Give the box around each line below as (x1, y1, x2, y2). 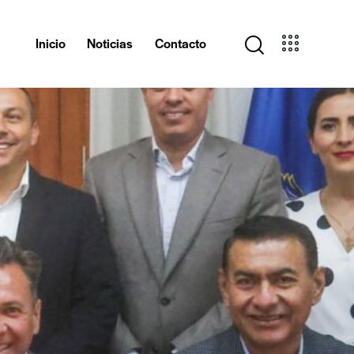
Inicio (36, 34, 66, 53)
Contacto (154, 34, 206, 53)
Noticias (87, 34, 134, 53)
